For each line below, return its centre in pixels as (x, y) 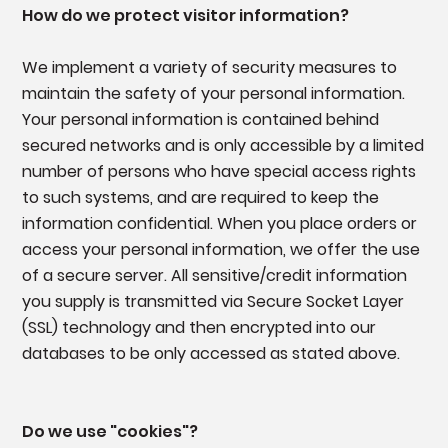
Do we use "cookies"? (109, 432)
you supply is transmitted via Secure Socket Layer (212, 302)
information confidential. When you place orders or (219, 224)
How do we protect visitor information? (185, 16)
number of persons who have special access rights (218, 172)
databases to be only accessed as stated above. (210, 354)
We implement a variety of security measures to (209, 68)
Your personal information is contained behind (200, 120)
